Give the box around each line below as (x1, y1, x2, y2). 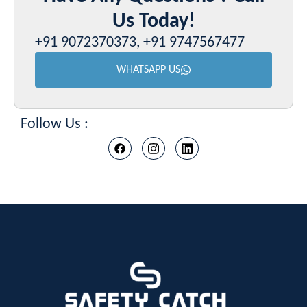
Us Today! (112, 11, 195, 33)
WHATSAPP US (116, 64, 180, 76)
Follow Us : (21, 116, 88, 133)
